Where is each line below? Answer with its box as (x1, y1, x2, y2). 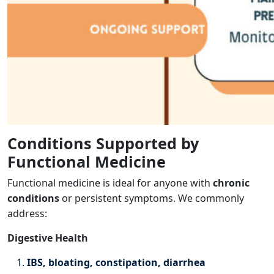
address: (7, 207, 47, 221)
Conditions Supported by (7, 133, 199, 154)
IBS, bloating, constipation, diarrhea (27, 256, 206, 270)
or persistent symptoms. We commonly (59, 191, 244, 206)
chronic (213, 176, 250, 190)
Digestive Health (7, 231, 88, 245)
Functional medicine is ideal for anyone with (7, 176, 213, 190)
